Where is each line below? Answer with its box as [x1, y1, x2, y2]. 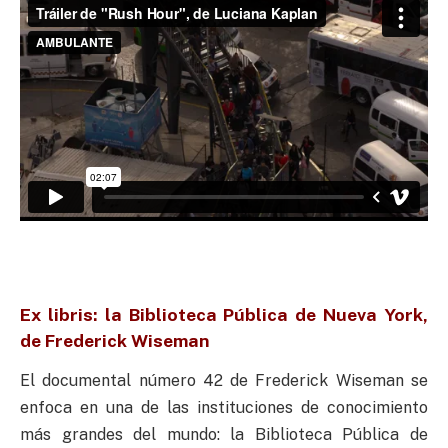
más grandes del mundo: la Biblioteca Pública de [20, 425, 428, 445]
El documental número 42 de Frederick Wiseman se [20, 371, 428, 391]
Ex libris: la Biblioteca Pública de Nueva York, [20, 303, 428, 325]
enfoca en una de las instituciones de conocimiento [20, 398, 428, 418]
